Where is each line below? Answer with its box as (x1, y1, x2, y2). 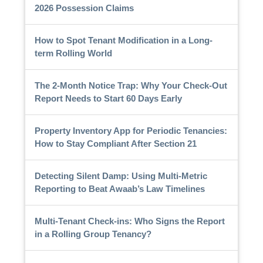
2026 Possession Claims (34, 2, 134, 13)
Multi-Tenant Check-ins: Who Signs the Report (34, 215, 225, 226)
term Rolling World (34, 48, 112, 58)
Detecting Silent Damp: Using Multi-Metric (34, 170, 207, 181)
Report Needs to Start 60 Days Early (34, 93, 182, 103)
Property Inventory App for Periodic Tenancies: (34, 125, 227, 136)
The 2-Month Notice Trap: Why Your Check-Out (34, 80, 227, 90)
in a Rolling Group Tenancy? (34, 228, 151, 239)
